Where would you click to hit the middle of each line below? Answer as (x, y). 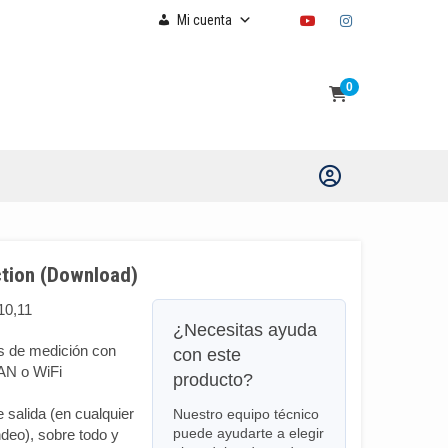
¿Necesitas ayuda (244, 330)
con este (206, 355)
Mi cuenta (204, 20)
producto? (212, 380)
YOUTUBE (348, 18)
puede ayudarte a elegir (248, 433)
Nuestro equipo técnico (245, 414)
